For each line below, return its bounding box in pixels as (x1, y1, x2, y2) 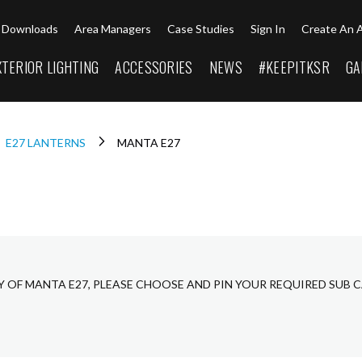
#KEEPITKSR (258, 57, 330, 78)
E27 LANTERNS (6, 135, 89, 149)
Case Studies (167, 22, 235, 36)
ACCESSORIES (115, 57, 193, 78)
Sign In (250, 22, 286, 36)
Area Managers (74, 22, 152, 36)
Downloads (2, 22, 59, 36)
